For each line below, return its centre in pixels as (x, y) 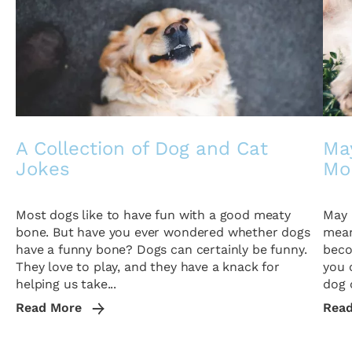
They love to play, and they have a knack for (148, 267)
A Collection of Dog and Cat (142, 148)
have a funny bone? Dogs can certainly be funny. (161, 249)
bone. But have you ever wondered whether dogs (163, 232)
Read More (51, 308)
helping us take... (66, 284)
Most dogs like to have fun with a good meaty (153, 215)
